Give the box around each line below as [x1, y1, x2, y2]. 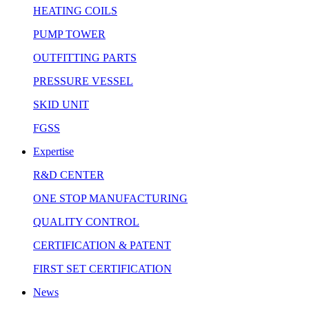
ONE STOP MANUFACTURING [33, 192, 188, 205]
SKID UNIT [33, 99, 89, 111]
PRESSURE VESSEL [33, 75, 133, 88]
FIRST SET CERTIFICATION [33, 263, 172, 275]
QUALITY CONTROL [33, 216, 139, 228]
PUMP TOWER [33, 28, 106, 41]
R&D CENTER [33, 169, 104, 181]
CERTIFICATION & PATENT [33, 239, 171, 252]
